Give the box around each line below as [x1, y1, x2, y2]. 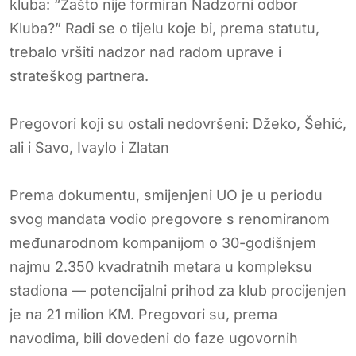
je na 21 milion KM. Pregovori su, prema [10, 305, 277, 323]
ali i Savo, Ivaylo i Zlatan [10, 138, 169, 156]
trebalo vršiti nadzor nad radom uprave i [10, 43, 281, 60]
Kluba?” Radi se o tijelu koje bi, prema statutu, [10, 19, 319, 37]
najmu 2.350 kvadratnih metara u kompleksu [10, 257, 312, 275]
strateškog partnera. [10, 67, 149, 84]
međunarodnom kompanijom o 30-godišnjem [10, 234, 316, 251]
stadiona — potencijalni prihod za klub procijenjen [10, 281, 346, 299]
